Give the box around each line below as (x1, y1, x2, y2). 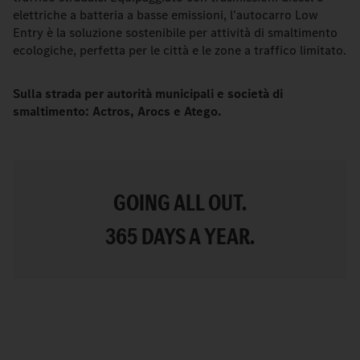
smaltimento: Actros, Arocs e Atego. (13, 103, 221, 120)
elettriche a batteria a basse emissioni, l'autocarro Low (13, 6, 318, 23)
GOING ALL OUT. (113, 186, 247, 219)
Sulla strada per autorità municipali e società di (13, 85, 283, 102)
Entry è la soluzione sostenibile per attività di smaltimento (13, 24, 337, 41)
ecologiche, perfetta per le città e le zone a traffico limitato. (13, 42, 346, 59)
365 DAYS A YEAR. (105, 220, 255, 253)
